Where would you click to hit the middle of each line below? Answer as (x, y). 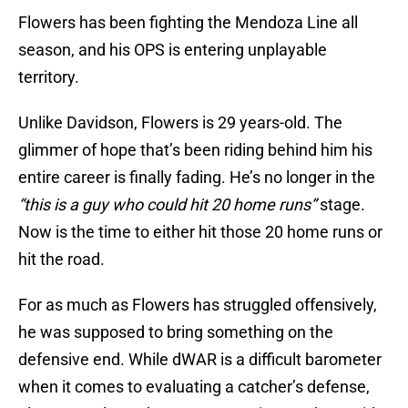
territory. (49, 77)
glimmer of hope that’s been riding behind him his (195, 150)
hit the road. (61, 260)
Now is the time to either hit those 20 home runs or (200, 232)
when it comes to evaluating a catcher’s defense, (194, 387)
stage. (341, 205)
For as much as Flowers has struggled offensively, (198, 305)
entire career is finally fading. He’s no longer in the (197, 178)
